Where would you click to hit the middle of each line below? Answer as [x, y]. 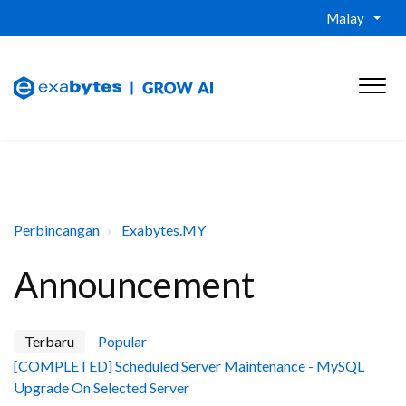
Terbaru [49, 341]
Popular [122, 341]
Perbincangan [57, 230]
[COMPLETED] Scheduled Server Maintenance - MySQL [189, 366]
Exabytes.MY [164, 230]
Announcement [134, 285]
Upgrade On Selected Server [101, 387]
